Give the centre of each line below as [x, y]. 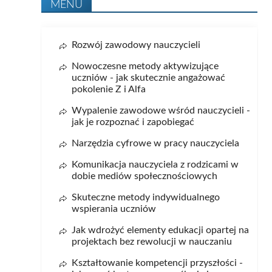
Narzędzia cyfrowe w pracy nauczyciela [156, 144]
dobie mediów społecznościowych [145, 176]
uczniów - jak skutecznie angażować [149, 78]
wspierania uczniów [114, 209]
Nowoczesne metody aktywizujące [145, 66]
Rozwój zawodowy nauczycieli [136, 45]
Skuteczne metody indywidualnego [146, 198]
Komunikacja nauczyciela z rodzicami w [155, 165]
